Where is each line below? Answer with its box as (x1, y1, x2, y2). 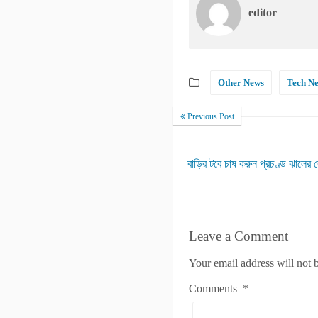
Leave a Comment (189, 229, 288, 243)
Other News (218, 77, 264, 88)
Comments (189, 283, 243, 295)
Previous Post (185, 111, 234, 121)
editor (248, 6, 277, 18)
